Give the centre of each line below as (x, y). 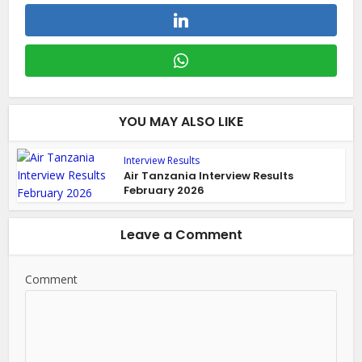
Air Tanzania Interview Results (209, 176)
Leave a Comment (181, 235)
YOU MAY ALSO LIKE (181, 122)
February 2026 (164, 191)
